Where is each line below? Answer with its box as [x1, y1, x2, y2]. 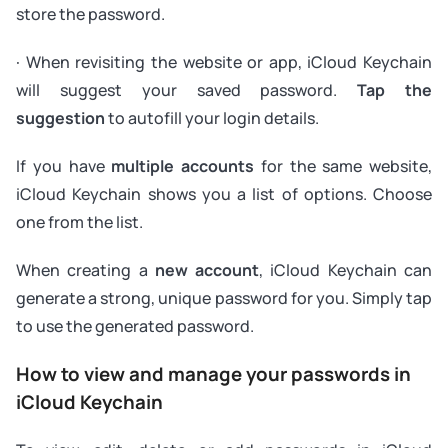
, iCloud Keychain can [259, 258, 433, 281]
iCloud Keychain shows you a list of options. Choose [16, 182, 432, 205]
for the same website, [254, 154, 432, 177]
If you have [16, 154, 112, 177]
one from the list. [16, 210, 143, 233]
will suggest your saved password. [16, 78, 358, 101]
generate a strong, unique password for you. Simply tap [16, 286, 432, 309]
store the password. [16, 2, 165, 25]
